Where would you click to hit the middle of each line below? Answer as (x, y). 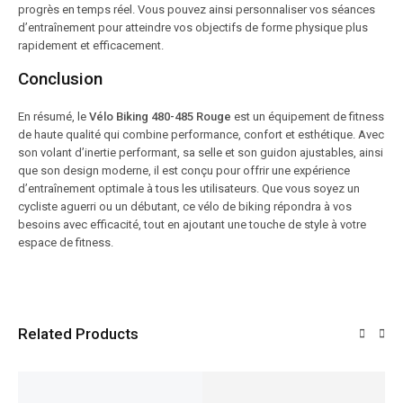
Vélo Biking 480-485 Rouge (160, 116)
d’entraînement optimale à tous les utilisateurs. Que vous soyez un (189, 188)
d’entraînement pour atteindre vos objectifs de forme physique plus (193, 27)
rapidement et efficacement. (91, 45)
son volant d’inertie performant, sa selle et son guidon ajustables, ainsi (201, 152)
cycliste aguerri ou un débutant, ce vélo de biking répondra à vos (185, 206)
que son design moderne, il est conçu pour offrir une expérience (184, 170)
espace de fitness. (66, 242)
